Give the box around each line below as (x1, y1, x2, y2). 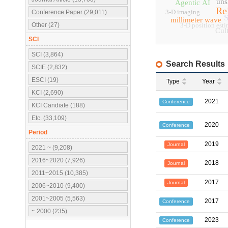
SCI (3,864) (32, 51, 63, 58)
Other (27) (32, 21, 60, 28)
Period (28, 129, 47, 136)
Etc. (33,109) (32, 115, 67, 122)
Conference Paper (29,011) (32, 9, 107, 16)
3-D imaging (165, 8, 200, 16)
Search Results (166, 60, 225, 68)
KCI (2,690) (32, 89, 63, 96)
